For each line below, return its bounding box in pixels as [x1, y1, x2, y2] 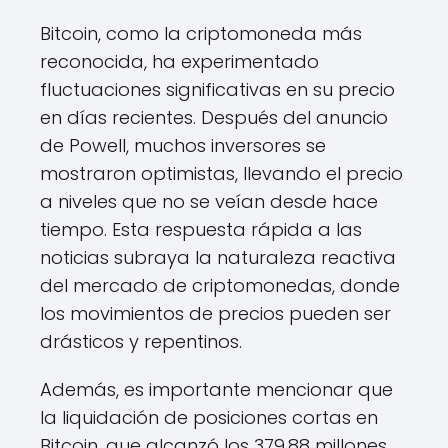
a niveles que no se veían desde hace [40, 189, 378, 215]
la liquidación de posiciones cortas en [40, 405, 378, 431]
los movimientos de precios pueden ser [40, 301, 391, 327]
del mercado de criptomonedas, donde [40, 273, 400, 299]
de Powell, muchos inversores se [40, 133, 326, 159]
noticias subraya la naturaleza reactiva [40, 245, 396, 271]
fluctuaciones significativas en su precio [40, 77, 395, 103]
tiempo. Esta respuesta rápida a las [40, 217, 362, 243]
